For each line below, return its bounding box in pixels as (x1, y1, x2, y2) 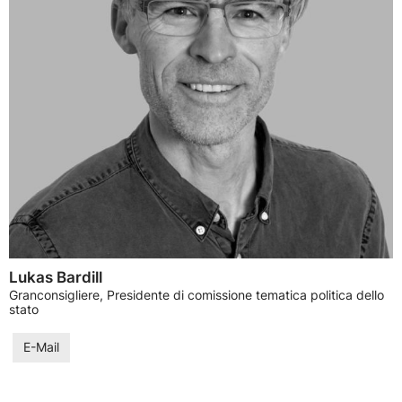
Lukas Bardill (9, 268, 102, 286)
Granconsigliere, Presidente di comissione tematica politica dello (9, 288, 384, 302)
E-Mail (23, 340, 59, 355)
